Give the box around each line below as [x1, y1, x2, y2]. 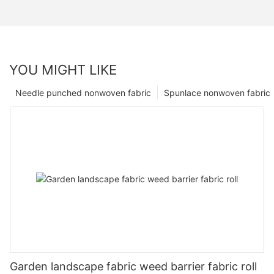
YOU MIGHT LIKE [9, 61, 117, 78]
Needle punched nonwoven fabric [15, 87, 151, 98]
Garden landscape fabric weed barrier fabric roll [10, 259, 257, 273]
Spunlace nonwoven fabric [164, 87, 270, 98]
